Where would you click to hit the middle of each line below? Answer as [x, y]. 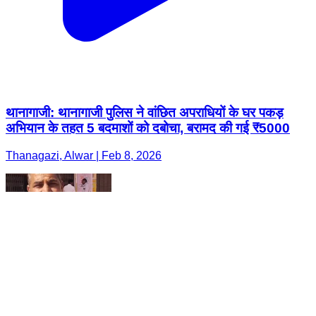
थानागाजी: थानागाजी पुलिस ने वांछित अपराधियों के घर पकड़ [145, 113]
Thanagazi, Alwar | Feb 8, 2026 [84, 156]
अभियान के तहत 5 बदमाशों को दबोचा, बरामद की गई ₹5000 [148, 128]
